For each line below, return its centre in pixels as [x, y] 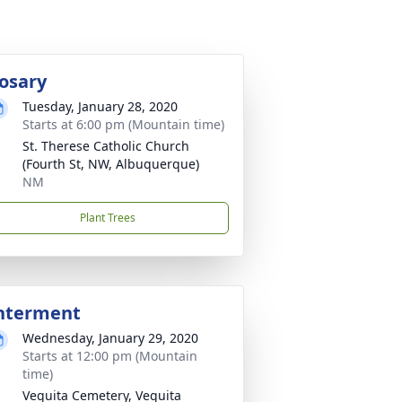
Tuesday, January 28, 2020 [100, 106]
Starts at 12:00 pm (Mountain [110, 356]
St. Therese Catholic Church [106, 146]
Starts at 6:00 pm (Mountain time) [123, 124]
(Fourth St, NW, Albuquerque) [111, 164]
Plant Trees [108, 218]
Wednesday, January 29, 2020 [110, 338]
